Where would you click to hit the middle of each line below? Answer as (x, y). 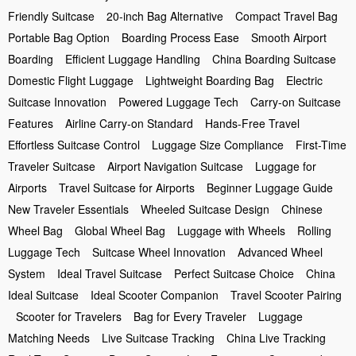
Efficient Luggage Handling (133, 59)
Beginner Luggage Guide (270, 188)
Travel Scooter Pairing (286, 295)
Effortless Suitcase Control (74, 145)
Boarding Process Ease (180, 37)
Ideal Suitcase (43, 295)
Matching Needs (49, 338)
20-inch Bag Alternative (165, 16)
